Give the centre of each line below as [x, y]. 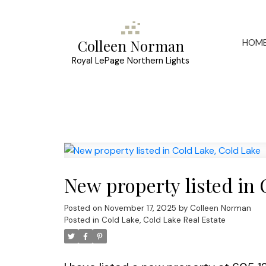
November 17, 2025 [140, 208]
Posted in [81, 220]
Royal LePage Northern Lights [131, 61]
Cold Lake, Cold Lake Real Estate [163, 220]
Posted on [84, 208]
